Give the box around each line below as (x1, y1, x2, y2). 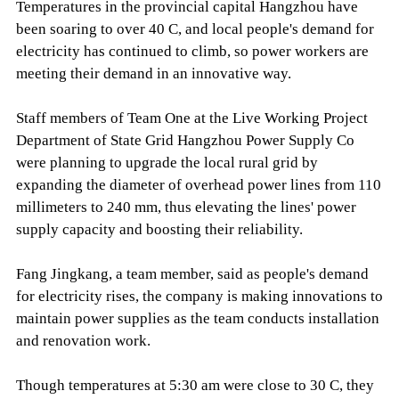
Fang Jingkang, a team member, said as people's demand (15, 265, 369, 283)
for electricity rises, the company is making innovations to (15, 288, 383, 305)
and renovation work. (15, 332, 151, 350)
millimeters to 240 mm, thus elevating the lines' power (15, 199, 356, 216)
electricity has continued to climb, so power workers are (15, 43, 369, 61)
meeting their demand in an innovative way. (15, 65, 291, 83)
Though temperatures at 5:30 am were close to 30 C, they (15, 377, 374, 395)
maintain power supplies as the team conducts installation (15, 310, 379, 328)
